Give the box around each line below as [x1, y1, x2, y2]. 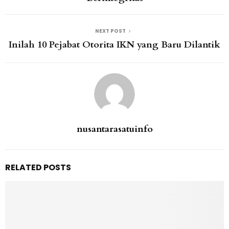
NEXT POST [95, 27, 126, 35]
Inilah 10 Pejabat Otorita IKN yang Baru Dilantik [9, 38, 220, 51]
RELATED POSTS [5, 161, 71, 173]
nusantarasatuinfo [76, 122, 153, 135]
